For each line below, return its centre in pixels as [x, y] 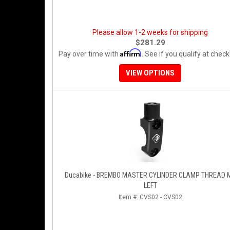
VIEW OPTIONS [150, 73]
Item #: [129, 197]
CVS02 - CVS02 [161, 197]
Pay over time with [89, 54]
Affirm [131, 53]
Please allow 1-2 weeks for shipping [150, 32]
